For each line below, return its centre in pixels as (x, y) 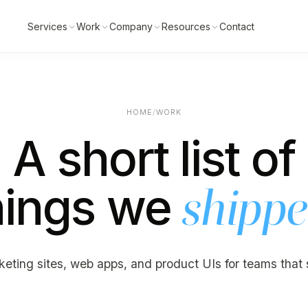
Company (131, 26)
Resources (186, 26)
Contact (236, 26)
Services (47, 26)
